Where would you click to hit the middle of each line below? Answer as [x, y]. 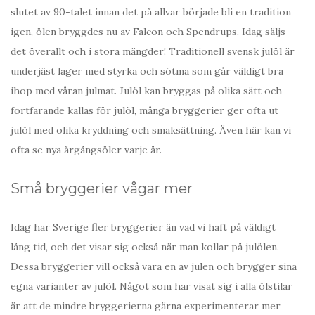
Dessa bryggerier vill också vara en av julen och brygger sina [154, 267]
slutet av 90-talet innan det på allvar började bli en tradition [151, 12]
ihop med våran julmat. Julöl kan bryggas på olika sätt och [146, 91]
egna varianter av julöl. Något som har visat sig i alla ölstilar [152, 287]
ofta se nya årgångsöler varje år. [86, 150]
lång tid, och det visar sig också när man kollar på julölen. [145, 247]
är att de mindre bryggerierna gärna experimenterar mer [146, 306]
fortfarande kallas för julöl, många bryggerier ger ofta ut [144, 111]
